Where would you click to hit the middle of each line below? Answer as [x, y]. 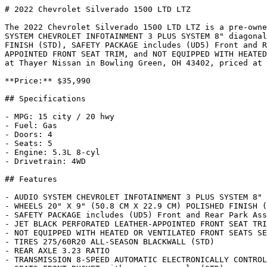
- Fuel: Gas [31, 125]
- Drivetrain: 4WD [45, 161]
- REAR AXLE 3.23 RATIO [57, 251]
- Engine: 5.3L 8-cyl [52, 152]
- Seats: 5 [29, 143]
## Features [31, 179]
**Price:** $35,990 [48, 81]
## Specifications [45, 99]
